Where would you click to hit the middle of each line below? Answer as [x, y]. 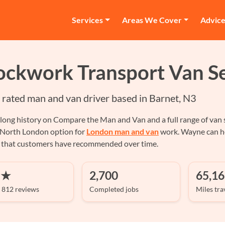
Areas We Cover [152, 20]
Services [87, 20]
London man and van [123, 131]
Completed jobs [114, 189]
